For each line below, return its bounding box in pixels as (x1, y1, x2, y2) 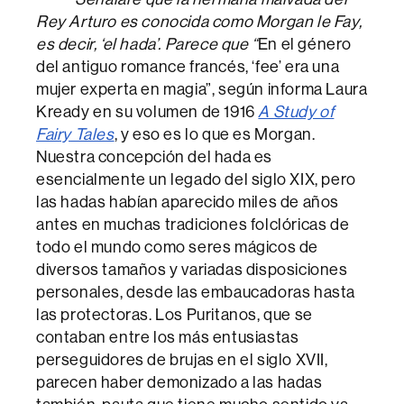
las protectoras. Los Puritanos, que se (36, 306, 313, 324)
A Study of (258, 103, 335, 121)
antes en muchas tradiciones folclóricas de (36, 216, 350, 234)
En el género (257, 35, 353, 53)
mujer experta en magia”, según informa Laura (36, 80, 368, 98)
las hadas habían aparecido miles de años (36, 193, 340, 211)
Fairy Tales (36, 125, 115, 143)
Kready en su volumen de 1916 (36, 103, 259, 121)
